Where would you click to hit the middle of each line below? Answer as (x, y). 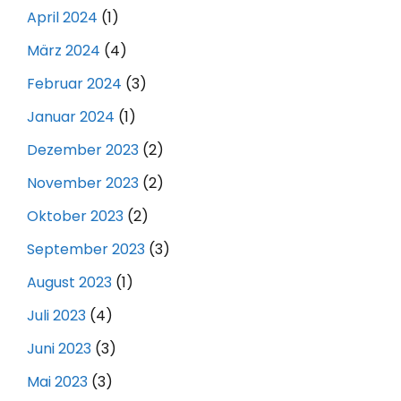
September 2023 (86, 249)
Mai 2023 (57, 381)
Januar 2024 (71, 116)
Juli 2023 (56, 315)
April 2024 (62, 17)
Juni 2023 (59, 348)
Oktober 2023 (75, 216)
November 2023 (83, 183)
